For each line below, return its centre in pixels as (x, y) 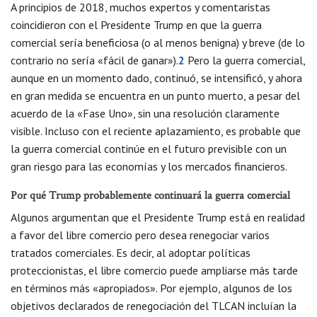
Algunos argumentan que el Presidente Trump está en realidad (158, 218)
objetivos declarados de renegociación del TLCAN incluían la (154, 306)
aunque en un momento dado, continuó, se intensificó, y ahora (156, 78)
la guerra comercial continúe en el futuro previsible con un (149, 149)
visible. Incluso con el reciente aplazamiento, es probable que (156, 131)
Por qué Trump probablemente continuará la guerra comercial (150, 197)
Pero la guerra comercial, (245, 60)
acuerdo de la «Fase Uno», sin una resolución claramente (145, 114)
